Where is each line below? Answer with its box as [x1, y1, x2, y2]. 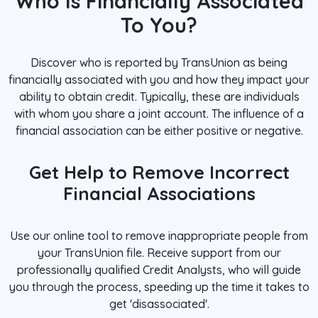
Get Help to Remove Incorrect [28, 161, 290, 184]
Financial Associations [62, 182, 256, 205]
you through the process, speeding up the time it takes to [9, 280, 309, 295]
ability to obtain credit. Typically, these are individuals [18, 89, 300, 104]
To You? [121, 12, 197, 38]
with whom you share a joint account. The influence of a [14, 106, 304, 121]
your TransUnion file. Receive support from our [37, 246, 281, 261]
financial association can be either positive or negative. [15, 124, 303, 138]
